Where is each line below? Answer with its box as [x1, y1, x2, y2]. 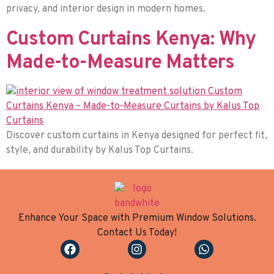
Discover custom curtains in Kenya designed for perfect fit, [6, 130, 267, 143]
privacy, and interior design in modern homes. [6, 2, 206, 15]
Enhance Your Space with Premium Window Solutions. [18, 212, 256, 225]
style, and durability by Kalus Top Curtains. [6, 144, 193, 157]
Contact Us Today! [97, 227, 177, 240]
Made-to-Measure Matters [6, 51, 235, 76]
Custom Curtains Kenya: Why [6, 28, 256, 53]
